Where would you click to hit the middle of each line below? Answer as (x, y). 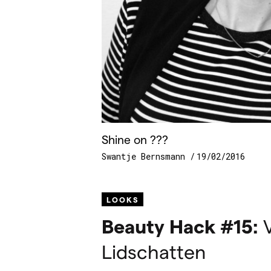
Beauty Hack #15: (180, 226)
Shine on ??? (135, 139)
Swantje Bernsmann (146, 157)
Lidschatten (154, 251)
